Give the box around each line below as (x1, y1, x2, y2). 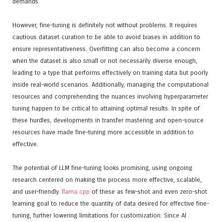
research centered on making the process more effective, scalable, (12, 175, 202, 183)
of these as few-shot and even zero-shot (90, 187, 207, 195)
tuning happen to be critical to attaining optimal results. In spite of (12, 104, 200, 112)
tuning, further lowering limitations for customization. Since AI (12, 211, 186, 219)
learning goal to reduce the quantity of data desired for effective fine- (12, 199, 209, 207)
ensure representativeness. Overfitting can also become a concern (12, 45, 200, 53)
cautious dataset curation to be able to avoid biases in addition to (12, 33, 200, 41)
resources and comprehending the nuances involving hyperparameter (12, 92, 208, 100)
